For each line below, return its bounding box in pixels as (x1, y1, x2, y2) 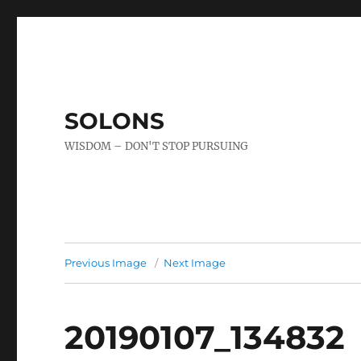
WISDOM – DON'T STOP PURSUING (64, 139, 249, 153)
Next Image (164, 256, 226, 269)
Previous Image (64, 256, 147, 269)
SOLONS (64, 107, 165, 135)
